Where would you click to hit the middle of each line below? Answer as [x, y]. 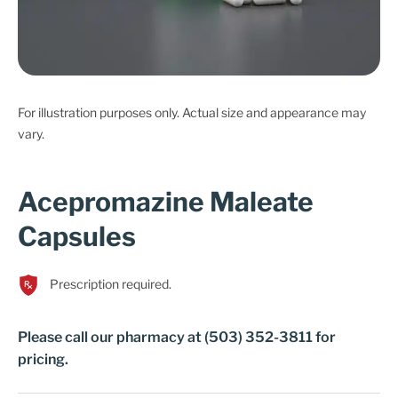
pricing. [43, 359]
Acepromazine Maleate [166, 202]
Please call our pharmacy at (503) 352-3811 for [177, 337]
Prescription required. [111, 284]
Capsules [77, 236]
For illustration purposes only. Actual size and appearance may [192, 112]
